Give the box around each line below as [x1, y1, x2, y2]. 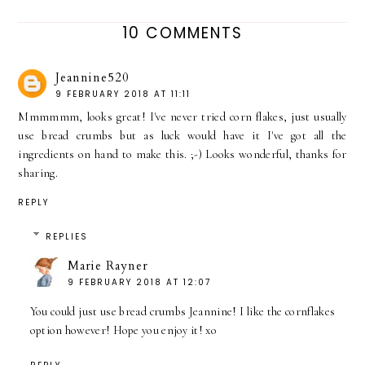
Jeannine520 [55, 69, 130, 86]
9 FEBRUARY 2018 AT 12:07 [67, 276, 211, 289]
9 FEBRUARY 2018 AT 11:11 [55, 88, 191, 100]
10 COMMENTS [122, 22, 243, 44]
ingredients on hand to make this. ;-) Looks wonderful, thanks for [18, 147, 347, 161]
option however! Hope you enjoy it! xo [29, 323, 217, 338]
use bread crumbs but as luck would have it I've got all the [18, 129, 347, 143]
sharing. [18, 166, 58, 180]
